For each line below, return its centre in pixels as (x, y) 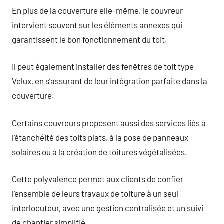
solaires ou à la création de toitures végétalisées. (100, 152)
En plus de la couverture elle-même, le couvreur (97, 10)
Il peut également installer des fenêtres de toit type (103, 66)
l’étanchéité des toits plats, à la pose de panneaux (100, 137)
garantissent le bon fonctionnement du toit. (90, 39)
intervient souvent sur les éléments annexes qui (97, 25)
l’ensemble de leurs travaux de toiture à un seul (95, 193)
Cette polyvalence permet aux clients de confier (98, 179)
